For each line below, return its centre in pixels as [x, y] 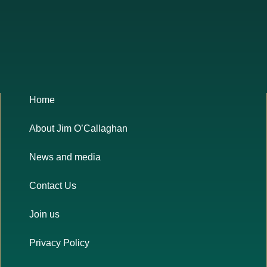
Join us [44, 215]
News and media [65, 157]
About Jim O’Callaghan [78, 129]
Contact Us [53, 186]
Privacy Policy [59, 243]
